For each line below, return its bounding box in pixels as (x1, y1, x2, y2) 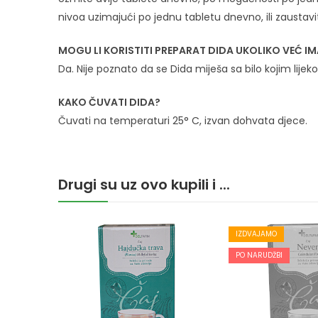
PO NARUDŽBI (236, 249, 283, 261)
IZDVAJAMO (236, 228, 277, 239)
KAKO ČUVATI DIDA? (58, 94, 160, 109)
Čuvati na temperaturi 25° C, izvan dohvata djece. (58, 113, 307, 128)
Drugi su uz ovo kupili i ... (58, 174, 230, 194)
